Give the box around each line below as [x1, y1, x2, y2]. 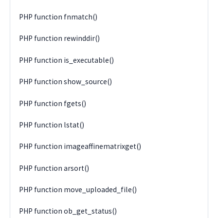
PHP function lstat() [19, 120, 85, 129]
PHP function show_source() [19, 77, 112, 87]
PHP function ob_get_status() [19, 206, 117, 216]
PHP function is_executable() [19, 55, 114, 65]
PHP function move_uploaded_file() [19, 185, 137, 195]
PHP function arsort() [19, 163, 90, 173]
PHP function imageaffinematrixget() [19, 142, 142, 151]
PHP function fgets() [19, 98, 87, 108]
